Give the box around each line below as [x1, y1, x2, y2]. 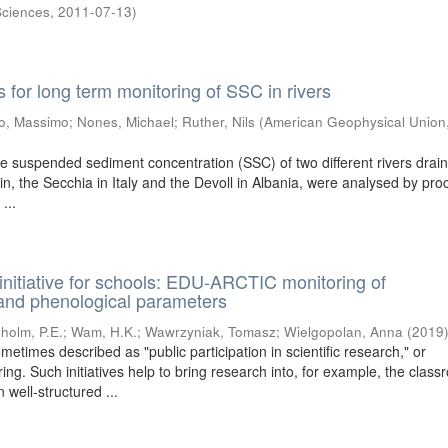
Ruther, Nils [182, 112, 256, 131]
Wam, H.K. [71, 322, 138, 341]
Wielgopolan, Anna [284, 322, 404, 341]
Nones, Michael [77, 112, 175, 131]
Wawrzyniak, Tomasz [145, 322, 277, 341]
